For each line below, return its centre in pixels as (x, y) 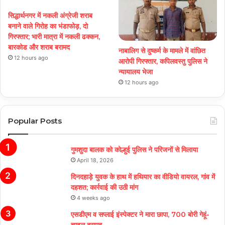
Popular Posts (35, 121)
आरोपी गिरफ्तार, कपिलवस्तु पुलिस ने (163, 62)
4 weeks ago (93, 198)
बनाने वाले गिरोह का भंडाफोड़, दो (48, 26)
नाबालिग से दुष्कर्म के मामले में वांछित (162, 51)
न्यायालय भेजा (136, 72)
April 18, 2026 (95, 160)
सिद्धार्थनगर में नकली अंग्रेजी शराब (50, 16)
